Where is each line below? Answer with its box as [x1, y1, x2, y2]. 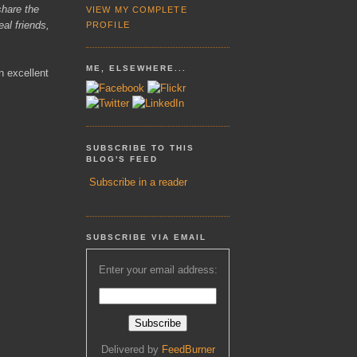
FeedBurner [161, 343, 215, 355]
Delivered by [100, 343, 162, 355]
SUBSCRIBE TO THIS [86, 143, 195, 152]
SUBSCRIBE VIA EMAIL [86, 232, 207, 241]
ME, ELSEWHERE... [86, 64, 187, 73]
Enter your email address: [98, 264, 218, 277]
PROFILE [86, 19, 130, 29]
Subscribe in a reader [89, 176, 187, 189]
